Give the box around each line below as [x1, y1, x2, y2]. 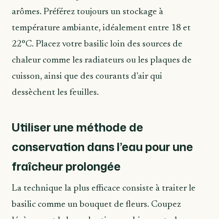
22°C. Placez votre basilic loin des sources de [12, 39, 182, 49]
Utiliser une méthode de [12, 119, 143, 135]
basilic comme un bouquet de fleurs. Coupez [12, 200, 181, 210]
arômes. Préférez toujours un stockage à [12, 7, 163, 17]
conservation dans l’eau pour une [12, 139, 193, 155]
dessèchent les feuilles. [12, 88, 99, 97]
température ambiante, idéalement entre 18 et [12, 23, 191, 33]
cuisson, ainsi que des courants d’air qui [12, 71, 162, 81]
